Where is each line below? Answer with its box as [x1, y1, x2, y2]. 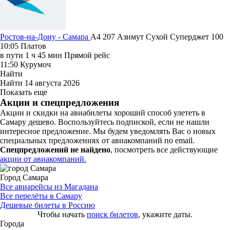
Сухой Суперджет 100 [146, 32, 223, 41]
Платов [21, 41, 46, 50]
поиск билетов [87, 209, 138, 219]
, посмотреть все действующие [110, 145, 218, 154]
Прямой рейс [64, 50, 110, 60]
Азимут [117, 32, 146, 41]
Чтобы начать [37, 209, 87, 219]
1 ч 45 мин [25, 50, 62, 60]
